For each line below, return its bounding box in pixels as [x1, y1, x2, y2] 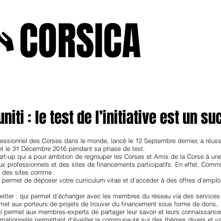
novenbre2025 [35, 91, 81, 100]
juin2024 [173, 91, 201, 100]
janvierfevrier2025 [97, 91, 157, 100]
